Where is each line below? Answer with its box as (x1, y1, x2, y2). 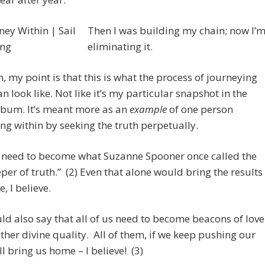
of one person (167, 102, 233, 117)
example (127, 102, 167, 117)
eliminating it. (88, 40, 153, 54)
